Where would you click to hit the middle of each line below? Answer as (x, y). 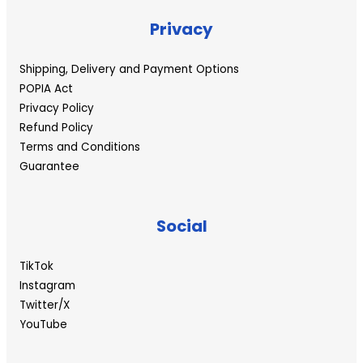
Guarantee (49, 167)
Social (181, 226)
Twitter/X (45, 305)
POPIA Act (46, 89)
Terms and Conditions (80, 147)
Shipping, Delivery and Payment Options (129, 70)
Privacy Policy (57, 109)
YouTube (43, 324)
